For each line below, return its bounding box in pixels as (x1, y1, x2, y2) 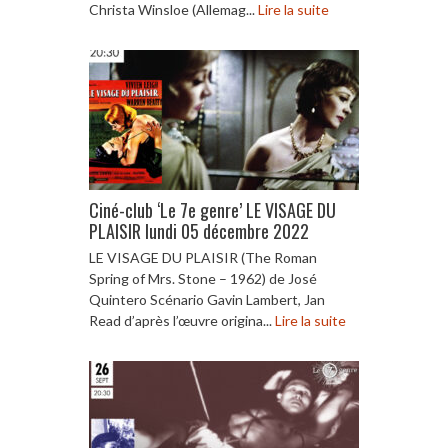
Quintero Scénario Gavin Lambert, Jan (89, 290, 325, 308)
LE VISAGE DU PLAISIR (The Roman (89, 248, 317, 266)
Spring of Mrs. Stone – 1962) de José (89, 269, 317, 287)
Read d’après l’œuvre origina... (89, 311, 275, 329)
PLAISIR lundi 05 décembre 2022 (89, 217, 309, 244)
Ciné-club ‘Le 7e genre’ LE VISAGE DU (89, 196, 336, 223)
